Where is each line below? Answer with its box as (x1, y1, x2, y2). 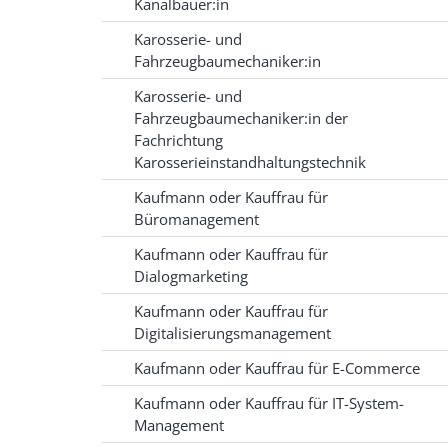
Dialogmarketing (134, 266, 248, 287)
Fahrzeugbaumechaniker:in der (134, 108, 348, 129)
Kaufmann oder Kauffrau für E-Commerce (134, 358, 420, 379)
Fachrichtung (134, 130, 223, 151)
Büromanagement (134, 209, 259, 230)
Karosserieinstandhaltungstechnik (134, 152, 366, 173)
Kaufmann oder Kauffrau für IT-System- (134, 393, 404, 414)
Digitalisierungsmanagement (134, 323, 331, 344)
